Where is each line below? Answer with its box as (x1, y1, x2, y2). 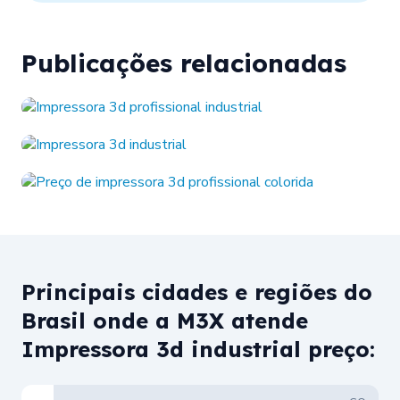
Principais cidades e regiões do (21, 278, 372, 305)
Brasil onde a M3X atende (21, 306, 308, 334)
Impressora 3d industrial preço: (21, 335, 375, 362)
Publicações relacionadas (21, 46, 346, 79)
